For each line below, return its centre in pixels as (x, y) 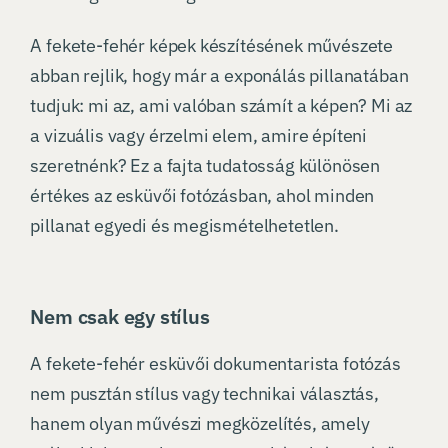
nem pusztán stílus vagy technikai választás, (204, 394)
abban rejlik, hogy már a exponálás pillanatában (219, 76)
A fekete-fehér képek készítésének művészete (212, 46)
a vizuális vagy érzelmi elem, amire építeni (199, 136)
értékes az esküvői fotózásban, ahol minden (202, 196)
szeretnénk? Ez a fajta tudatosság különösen (205, 166)
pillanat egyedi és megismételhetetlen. (184, 226)
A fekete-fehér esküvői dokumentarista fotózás (215, 364)
